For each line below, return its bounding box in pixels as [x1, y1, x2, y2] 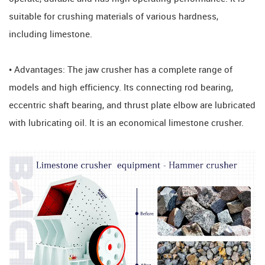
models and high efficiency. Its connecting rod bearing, [9, 83, 233, 93]
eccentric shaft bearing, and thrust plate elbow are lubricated [9, 101, 256, 111]
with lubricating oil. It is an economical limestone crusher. [9, 118, 244, 128]
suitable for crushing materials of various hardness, [9, 12, 218, 22]
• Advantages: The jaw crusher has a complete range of [9, 65, 232, 75]
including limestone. [9, 30, 92, 40]
